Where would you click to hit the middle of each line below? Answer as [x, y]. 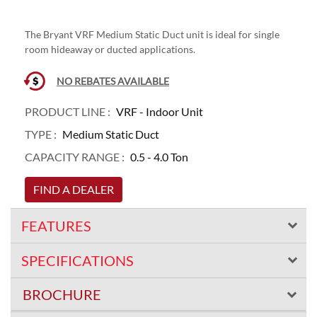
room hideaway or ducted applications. [110, 49]
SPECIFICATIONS [77, 260]
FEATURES [56, 225]
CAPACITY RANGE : [75, 156]
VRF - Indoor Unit [160, 111]
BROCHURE [62, 294]
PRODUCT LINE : [68, 111]
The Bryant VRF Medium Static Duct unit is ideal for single [152, 34]
